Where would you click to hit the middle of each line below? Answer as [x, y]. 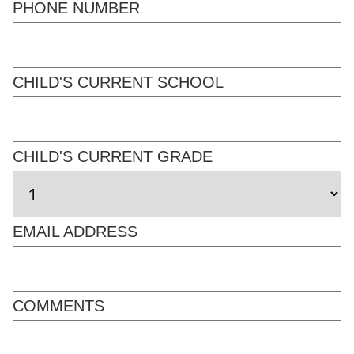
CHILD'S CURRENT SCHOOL [118, 82]
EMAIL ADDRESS [75, 232]
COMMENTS [58, 306]
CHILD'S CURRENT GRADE [113, 156]
